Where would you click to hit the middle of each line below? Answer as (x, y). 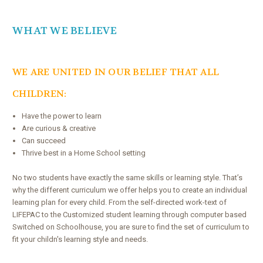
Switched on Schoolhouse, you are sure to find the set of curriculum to (131, 227)
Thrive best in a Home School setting (85, 153)
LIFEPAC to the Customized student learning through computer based (129, 214)
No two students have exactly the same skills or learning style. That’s (127, 177)
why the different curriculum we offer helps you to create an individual (130, 190)
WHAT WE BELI (54, 31)
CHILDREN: (40, 93)
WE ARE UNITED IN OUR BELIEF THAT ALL (116, 72)
